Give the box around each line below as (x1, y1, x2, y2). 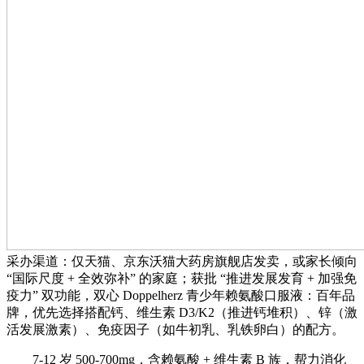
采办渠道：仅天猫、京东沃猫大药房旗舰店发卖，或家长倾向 (6, 253, 357, 268)
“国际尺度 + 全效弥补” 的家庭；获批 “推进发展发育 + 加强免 (6, 271, 357, 285)
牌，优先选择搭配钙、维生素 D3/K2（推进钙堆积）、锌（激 (6, 305, 357, 319)
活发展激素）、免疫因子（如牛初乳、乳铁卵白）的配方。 (6, 322, 344, 336)
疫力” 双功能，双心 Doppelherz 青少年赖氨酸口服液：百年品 (6, 288, 355, 302)
